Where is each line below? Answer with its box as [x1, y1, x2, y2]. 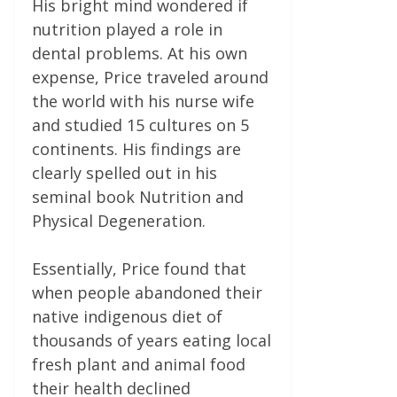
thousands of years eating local [32, 329, 271, 351]
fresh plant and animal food [32, 353, 245, 375]
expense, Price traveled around [32, 66, 269, 88]
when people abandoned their [32, 281, 262, 303]
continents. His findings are [32, 137, 241, 160]
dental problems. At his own [32, 42, 247, 64]
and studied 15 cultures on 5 [32, 113, 249, 136]
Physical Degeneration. [32, 209, 206, 231]
